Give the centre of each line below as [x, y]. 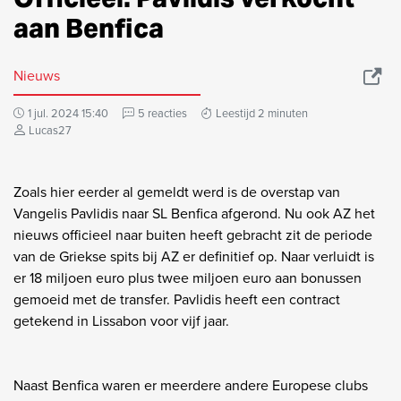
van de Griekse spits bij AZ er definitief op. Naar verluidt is [194, 256]
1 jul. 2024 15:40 [68, 113]
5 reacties [162, 113]
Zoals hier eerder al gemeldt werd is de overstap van [177, 192]
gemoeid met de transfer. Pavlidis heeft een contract [177, 299]
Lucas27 [50, 130]
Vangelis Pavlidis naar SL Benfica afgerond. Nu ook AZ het [194, 213]
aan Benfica [89, 28]
